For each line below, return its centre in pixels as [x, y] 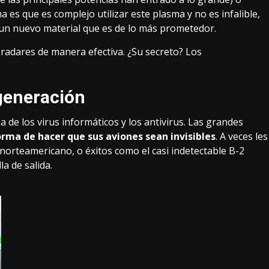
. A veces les [242, 136]
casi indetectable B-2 [198, 150]
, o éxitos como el [112, 150]
